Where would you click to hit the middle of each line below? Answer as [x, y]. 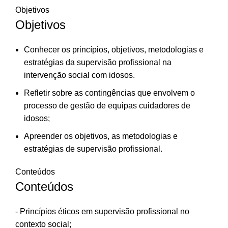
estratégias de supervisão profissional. [93, 149]
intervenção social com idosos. [79, 75]
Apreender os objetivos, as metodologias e [101, 136]
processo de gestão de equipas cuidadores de [107, 106]
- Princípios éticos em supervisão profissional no [102, 211]
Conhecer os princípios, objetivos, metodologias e [114, 50]
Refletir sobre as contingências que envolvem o [109, 93]
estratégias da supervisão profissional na [98, 62]
